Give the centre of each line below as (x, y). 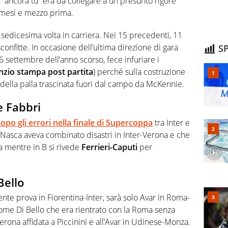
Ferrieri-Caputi (109, 147)
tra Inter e (171, 122)
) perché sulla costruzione (139, 72)
